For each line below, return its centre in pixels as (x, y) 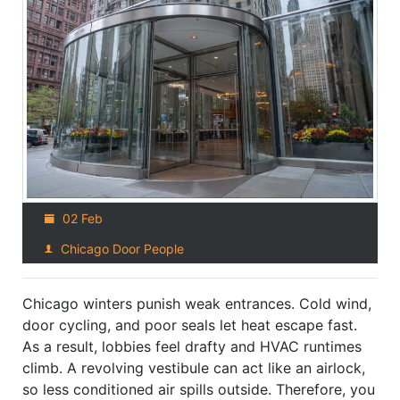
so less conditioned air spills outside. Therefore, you (199, 389)
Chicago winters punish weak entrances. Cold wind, (197, 303)
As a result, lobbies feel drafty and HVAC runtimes (192, 346)
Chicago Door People (121, 248)
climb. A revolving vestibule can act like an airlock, (194, 367)
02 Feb (81, 218)
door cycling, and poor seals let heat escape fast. (190, 325)
